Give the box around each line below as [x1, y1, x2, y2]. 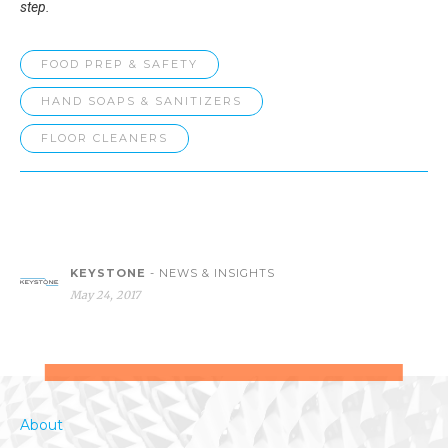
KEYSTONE [70, 266, 146, 280]
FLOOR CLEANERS [41, 131, 168, 145]
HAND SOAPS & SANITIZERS [41, 94, 242, 108]
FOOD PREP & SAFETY [41, 57, 198, 71]
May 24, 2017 [70, 288, 140, 302]
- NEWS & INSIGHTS [146, 266, 275, 280]
